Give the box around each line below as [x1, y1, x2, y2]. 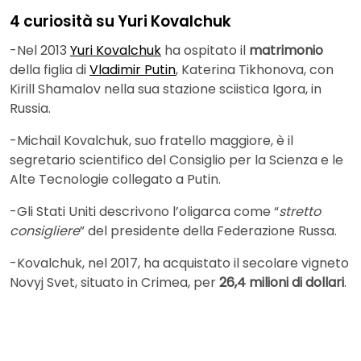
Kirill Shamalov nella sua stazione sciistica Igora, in [10, 79, 322, 98]
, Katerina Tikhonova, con [176, 60, 334, 79]
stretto [279, 201, 321, 221]
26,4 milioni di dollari [216, 272, 344, 292]
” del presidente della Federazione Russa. [80, 221, 337, 240]
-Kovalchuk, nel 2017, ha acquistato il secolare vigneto [10, 253, 349, 272]
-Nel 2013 [10, 40, 70, 60]
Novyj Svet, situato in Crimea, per [10, 272, 216, 292]
